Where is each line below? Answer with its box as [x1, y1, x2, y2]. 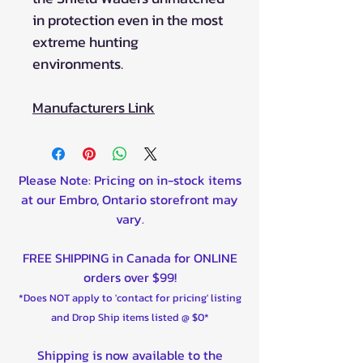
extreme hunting [32, 30, 139, 53]
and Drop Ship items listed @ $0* [50, 309, 209, 325]
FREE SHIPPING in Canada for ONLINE [22, 247, 237, 267]
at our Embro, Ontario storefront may [21, 189, 238, 209]
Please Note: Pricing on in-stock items [18, 169, 241, 190]
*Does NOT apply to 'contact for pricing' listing [18, 289, 241, 305]
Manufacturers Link [32, 96, 155, 118]
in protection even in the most [32, 8, 223, 31]
